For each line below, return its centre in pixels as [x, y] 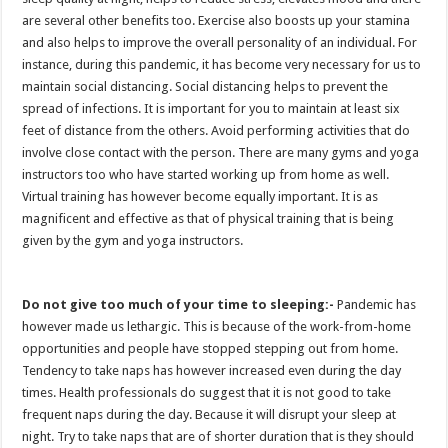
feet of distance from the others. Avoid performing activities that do [216, 130]
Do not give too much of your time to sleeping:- [180, 304]
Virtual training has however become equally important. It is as [200, 196]
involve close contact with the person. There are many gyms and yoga [221, 152]
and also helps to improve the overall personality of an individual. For [220, 42]
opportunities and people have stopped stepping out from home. [210, 348]
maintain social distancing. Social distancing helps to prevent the [205, 86]
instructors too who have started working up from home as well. [206, 174]
